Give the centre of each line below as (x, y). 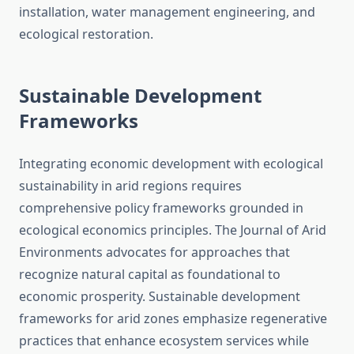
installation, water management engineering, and (167, 12)
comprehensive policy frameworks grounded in (161, 208)
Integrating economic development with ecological (171, 164)
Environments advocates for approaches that (154, 252)
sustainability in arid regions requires (130, 186)
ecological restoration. (86, 34)
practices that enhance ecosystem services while (164, 341)
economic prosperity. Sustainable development (160, 297)
